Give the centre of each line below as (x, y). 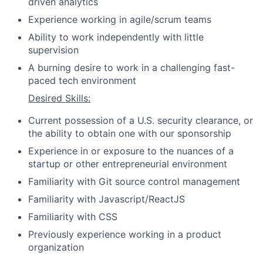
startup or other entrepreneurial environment (128, 163)
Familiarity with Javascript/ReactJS (107, 199)
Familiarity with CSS (73, 216)
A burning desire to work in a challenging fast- (131, 67)
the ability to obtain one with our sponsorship (130, 133)
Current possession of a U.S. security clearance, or (141, 120)
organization (56, 247)
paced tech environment (82, 80)
